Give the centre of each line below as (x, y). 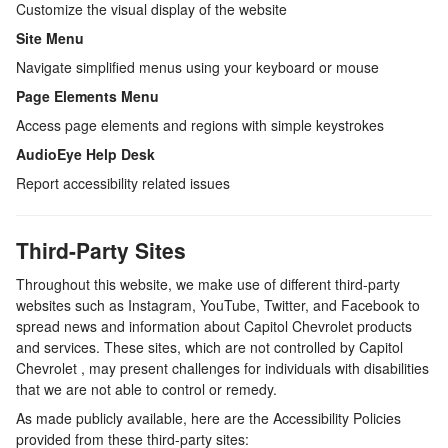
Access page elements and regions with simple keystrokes (200, 125)
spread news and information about (130, 325)
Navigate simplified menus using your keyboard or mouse (197, 67)
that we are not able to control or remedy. (146, 388)
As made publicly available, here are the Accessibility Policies (208, 417)
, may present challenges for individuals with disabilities (255, 367)
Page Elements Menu (87, 96)
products (384, 325)
